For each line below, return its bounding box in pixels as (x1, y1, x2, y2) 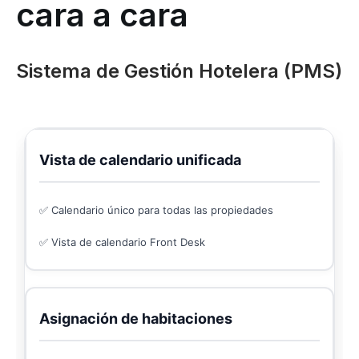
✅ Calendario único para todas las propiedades (39, 203, 273, 216)
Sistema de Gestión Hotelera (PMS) (16, 58, 342, 83)
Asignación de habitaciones (39, 309, 232, 327)
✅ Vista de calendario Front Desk (39, 235, 205, 248)
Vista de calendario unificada (39, 151, 241, 168)
